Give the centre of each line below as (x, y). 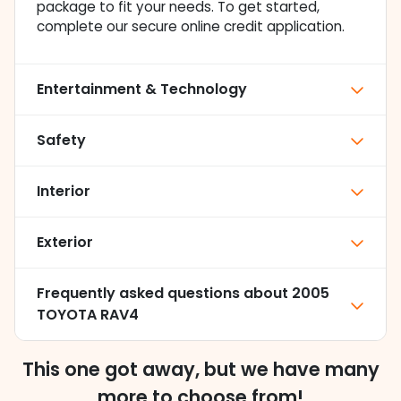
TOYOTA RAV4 (88, 315)
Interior (64, 192)
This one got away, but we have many (200, 370)
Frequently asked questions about (164, 294)
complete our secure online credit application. (191, 27)
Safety (61, 141)
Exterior (65, 243)
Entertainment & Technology (142, 90)
